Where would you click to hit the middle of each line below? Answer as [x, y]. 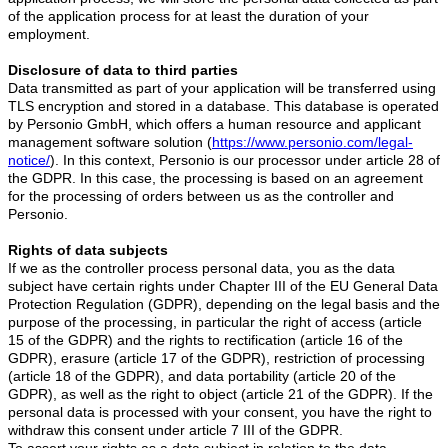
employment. [49, 33]
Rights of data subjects [88, 249]
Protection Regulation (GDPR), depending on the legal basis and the [224, 303]
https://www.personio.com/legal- [312, 141]
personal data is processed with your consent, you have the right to [220, 411]
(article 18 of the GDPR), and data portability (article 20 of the [202, 375]
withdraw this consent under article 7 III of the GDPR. [175, 429]
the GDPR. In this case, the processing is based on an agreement [215, 177]
